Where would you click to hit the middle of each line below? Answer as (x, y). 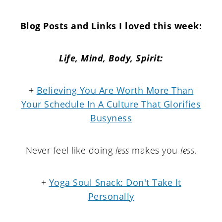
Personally (111, 196)
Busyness (111, 118)
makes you (155, 150)
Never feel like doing (70, 150)
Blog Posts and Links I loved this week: (111, 26)
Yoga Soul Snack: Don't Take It (115, 182)
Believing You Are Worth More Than (115, 90)
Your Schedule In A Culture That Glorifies (111, 104)
